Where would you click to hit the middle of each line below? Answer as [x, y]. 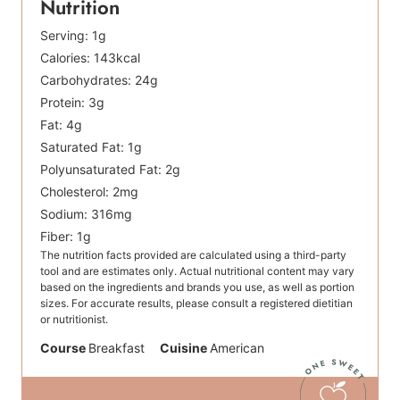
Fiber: [58, 237]
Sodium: [66, 214]
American [237, 348]
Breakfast [117, 348]
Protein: [64, 103]
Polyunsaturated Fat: [103, 170]
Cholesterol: [76, 192]
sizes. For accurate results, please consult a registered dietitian [196, 304]
